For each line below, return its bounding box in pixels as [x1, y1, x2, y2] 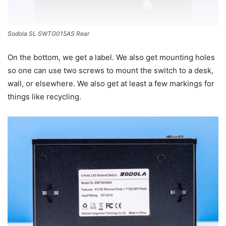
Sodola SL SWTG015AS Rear [8, 30, 89, 38]
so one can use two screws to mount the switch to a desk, [8, 66, 213, 76]
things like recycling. [8, 92, 81, 102]
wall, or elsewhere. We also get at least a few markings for [8, 79, 214, 89]
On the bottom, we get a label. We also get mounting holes [8, 52, 215, 63]
